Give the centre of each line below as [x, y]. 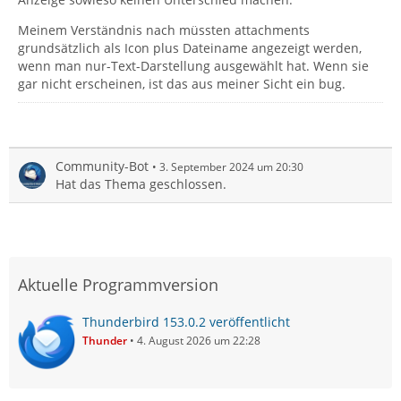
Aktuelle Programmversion [118, 285]
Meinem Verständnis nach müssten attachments [164, 30]
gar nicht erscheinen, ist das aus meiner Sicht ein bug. [182, 84]
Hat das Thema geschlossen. [141, 184]
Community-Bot [102, 166]
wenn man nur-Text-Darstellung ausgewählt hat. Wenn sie [193, 66]
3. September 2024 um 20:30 [231, 167]
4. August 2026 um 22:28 [199, 341]
